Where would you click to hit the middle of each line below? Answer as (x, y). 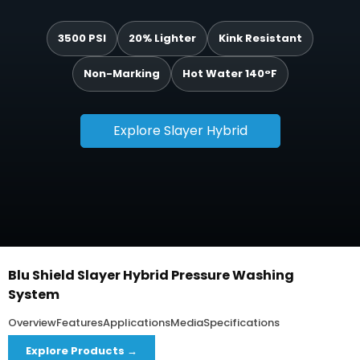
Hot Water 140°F (229, 74)
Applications (137, 323)
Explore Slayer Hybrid (180, 131)
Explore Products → (82, 351)
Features (80, 323)
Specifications (241, 323)
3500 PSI (82, 38)
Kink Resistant (260, 38)
